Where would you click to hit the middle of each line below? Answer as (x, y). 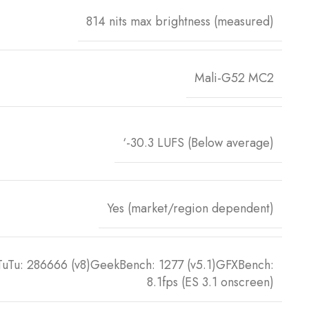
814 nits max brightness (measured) (180, 21)
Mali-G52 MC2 (234, 78)
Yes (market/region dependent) (190, 208)
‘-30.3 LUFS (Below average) (198, 143)
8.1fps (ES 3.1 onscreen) (210, 282)
